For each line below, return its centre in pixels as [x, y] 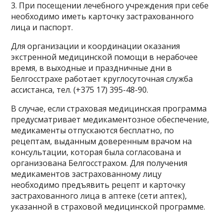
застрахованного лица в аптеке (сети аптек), [99, 196]
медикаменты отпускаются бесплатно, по [93, 130]
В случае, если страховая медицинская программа [109, 109]
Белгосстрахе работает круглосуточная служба [102, 79]
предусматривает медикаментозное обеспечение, [110, 119]
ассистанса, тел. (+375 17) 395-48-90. [80, 90]
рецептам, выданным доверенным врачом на [102, 141]
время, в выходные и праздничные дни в [92, 68]
